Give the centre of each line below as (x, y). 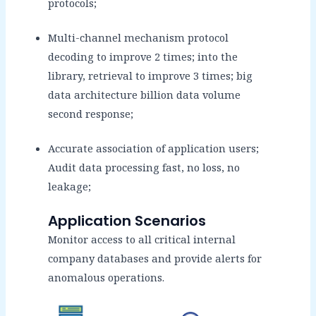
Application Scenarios (127, 220)
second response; (90, 113)
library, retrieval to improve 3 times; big (150, 75)
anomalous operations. (106, 277)
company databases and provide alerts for (154, 258)
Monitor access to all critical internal (141, 239)
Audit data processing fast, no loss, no (144, 167)
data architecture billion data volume (144, 94)
